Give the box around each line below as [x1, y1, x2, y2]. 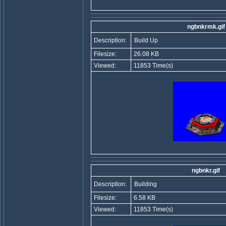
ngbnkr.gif [192, 167, 220, 174]
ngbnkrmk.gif [187, 23, 225, 30]
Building [134, 181, 157, 188]
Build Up [134, 37, 158, 44]
